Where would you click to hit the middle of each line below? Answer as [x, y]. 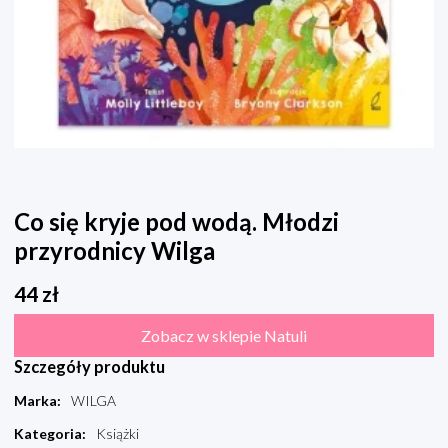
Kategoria [48, 434]
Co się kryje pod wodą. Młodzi [176, 222]
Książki [117, 434]
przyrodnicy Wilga [114, 251]
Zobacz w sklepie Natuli [224, 336]
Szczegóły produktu [89, 367]
